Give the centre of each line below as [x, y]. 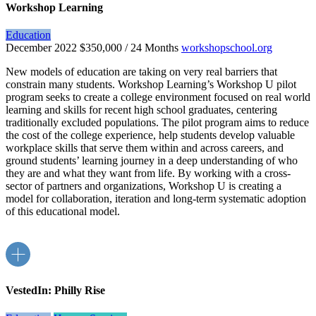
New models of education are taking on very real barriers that [141, 72]
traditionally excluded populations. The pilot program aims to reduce [157, 123]
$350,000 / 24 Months [129, 48]
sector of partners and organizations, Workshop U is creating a [144, 186]
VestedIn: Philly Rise [55, 291]
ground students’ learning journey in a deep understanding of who [152, 161]
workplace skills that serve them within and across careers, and [145, 148]
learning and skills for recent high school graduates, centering [141, 110]
